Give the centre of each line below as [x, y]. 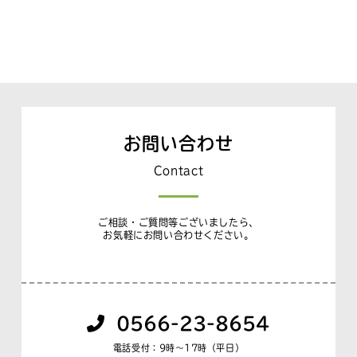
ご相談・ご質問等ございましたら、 [178, 222]
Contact [178, 171]
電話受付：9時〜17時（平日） [178, 347]
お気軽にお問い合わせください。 [178, 235]
